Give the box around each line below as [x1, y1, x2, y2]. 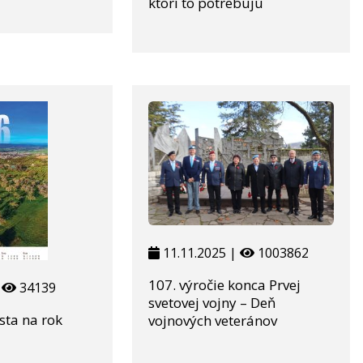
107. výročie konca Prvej [147, 275, 301, 295]
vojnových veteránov [147, 311, 277, 331]
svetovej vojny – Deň [147, 293, 275, 313]
